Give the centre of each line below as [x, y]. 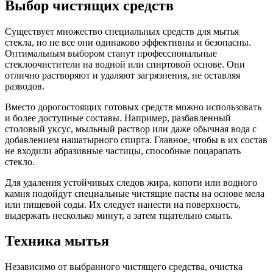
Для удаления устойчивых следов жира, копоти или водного [131, 182]
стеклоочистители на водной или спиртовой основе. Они [125, 64]
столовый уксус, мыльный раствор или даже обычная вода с [131, 129]
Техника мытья [57, 241]
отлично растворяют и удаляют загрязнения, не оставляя [122, 75]
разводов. [25, 86]
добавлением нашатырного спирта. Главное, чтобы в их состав [136, 140]
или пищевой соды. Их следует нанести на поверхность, [123, 204]
